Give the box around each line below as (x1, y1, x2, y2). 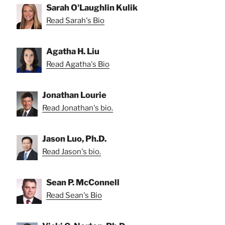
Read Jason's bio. (42, 147, 101, 157)
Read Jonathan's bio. (42, 103, 113, 113)
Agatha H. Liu (46, 46, 99, 57)
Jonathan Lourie (42, 90, 106, 100)
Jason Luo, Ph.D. (42, 134, 106, 144)
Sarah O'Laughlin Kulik (46, 3, 138, 13)
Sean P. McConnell (46, 177, 120, 188)
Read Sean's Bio (46, 191, 102, 200)
